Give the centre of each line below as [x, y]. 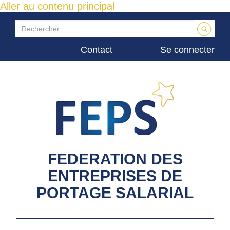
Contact [97, 50]
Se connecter [187, 50]
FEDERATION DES [115, 159]
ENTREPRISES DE [115, 176]
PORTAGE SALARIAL [115, 193]
